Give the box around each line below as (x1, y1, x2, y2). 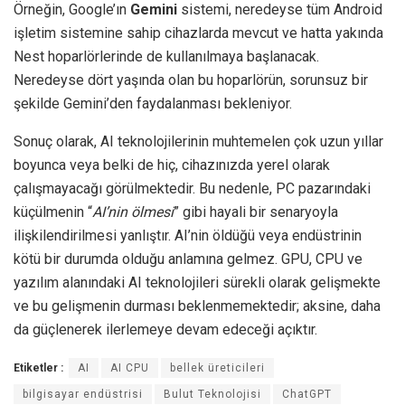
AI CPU (110, 362, 149, 375)
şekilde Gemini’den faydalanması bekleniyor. (14, 95, 292, 113)
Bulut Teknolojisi (164, 388, 261, 401)
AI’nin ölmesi (92, 203, 174, 221)
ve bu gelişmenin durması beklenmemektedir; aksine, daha (14, 297, 381, 316)
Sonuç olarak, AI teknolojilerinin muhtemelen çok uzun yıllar (14, 133, 383, 151)
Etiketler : (14, 362, 63, 375)
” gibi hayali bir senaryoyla (174, 203, 338, 221)
